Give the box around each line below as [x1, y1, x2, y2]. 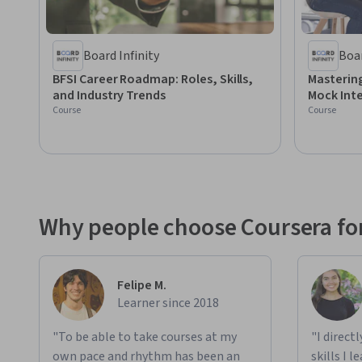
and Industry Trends [53, 86, 166, 105]
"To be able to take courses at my [53, 328, 237, 347]
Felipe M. [117, 276, 166, 295]
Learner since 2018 [117, 294, 219, 313]
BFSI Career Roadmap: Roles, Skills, [53, 70, 254, 89]
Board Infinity [83, 47, 159, 65]
